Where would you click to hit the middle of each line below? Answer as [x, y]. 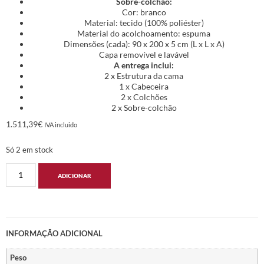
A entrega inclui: [144, 65]
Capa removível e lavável [144, 54]
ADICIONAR [74, 176]
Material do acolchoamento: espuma [144, 33]
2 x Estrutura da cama [144, 75]
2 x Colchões [144, 97]
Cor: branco [144, 12]
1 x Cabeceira [144, 86]
